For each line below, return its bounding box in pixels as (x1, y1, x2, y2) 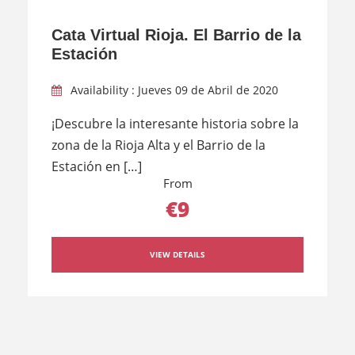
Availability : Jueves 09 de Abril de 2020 (71, 82, 278, 98)
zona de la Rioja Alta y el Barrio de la (52, 136, 265, 155)
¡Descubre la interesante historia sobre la (52, 115, 299, 133)
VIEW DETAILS (150, 249, 205, 261)
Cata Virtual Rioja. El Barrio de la (52, 26, 301, 44)
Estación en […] (52, 158, 142, 176)
